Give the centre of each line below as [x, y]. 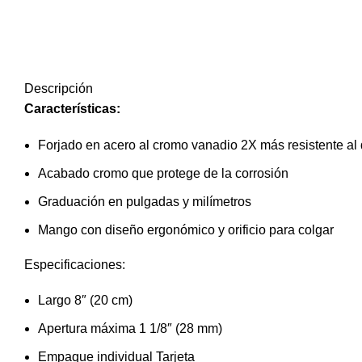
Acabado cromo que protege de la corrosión [163, 174]
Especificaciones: [75, 265]
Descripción [59, 89]
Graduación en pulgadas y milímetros [145, 202]
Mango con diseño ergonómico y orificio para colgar [186, 230]
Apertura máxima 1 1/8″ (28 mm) [130, 329]
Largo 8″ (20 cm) [85, 301]
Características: [72, 109]
